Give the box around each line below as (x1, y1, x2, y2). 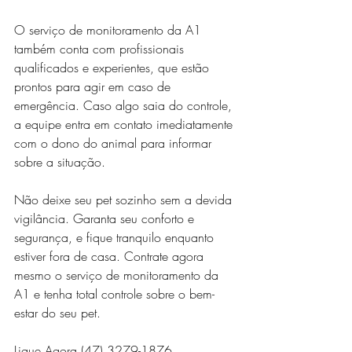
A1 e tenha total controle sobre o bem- (14, 285, 214, 303)
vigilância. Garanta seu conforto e (14, 210, 198, 228)
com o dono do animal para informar (14, 134, 215, 152)
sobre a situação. (14, 153, 105, 171)
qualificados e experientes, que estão (14, 59, 213, 77)
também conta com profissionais (14, 40, 188, 58)
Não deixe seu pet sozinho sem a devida (14, 191, 236, 209)
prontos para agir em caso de (14, 78, 174, 96)
